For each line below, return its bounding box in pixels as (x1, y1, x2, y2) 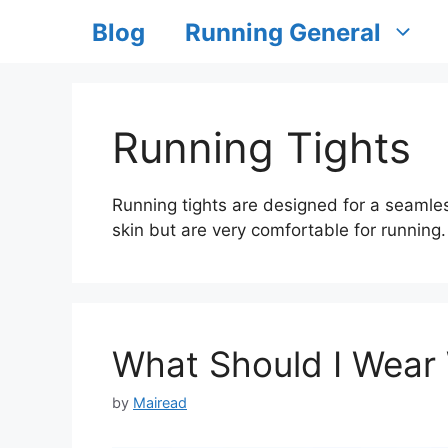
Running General (185, 18, 381, 47)
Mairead (133, 394, 187, 412)
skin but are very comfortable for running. (112, 220, 446, 240)
